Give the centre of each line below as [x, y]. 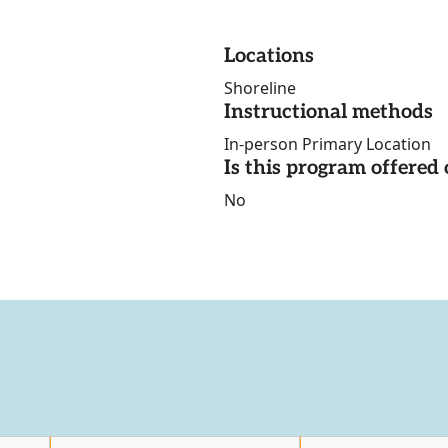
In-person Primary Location [327, 144]
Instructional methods [328, 112]
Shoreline [260, 88]
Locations [269, 56]
